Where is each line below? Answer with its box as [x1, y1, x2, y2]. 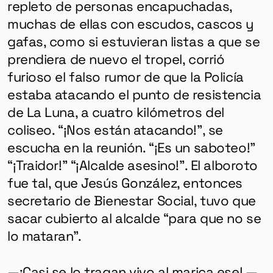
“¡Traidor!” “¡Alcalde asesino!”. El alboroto [7, 155, 258, 174]
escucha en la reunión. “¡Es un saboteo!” [7, 137, 255, 156]
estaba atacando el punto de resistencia [7, 84, 261, 103]
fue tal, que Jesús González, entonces [7, 172, 243, 191]
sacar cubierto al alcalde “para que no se [7, 208, 261, 227]
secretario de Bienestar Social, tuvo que [7, 190, 256, 209]
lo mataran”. [7, 225, 88, 244]
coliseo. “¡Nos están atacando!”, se [7, 119, 223, 138]
